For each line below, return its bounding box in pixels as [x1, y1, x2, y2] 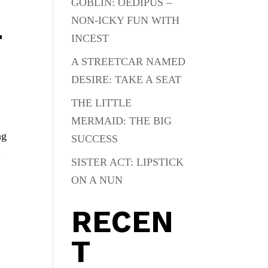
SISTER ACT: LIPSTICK [71, 156, 184, 168]
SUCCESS [71, 133, 118, 145]
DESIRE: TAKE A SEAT [71, 74, 182, 86]
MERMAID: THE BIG [71, 115, 172, 127]
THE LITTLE [71, 97, 132, 109]
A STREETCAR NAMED [71, 56, 186, 68]
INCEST [71, 32, 109, 44]
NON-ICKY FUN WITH [71, 14, 180, 26]
